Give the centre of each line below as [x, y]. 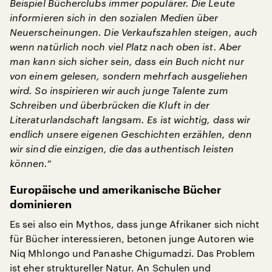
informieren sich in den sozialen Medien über [114, 17]
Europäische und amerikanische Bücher [116, 190]
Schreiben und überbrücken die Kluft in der [110, 105]
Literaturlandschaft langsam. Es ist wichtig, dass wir [130, 119]
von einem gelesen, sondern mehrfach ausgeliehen [129, 76]
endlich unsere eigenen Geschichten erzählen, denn [131, 134]
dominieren [41, 205]
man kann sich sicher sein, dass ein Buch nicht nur [127, 61]
